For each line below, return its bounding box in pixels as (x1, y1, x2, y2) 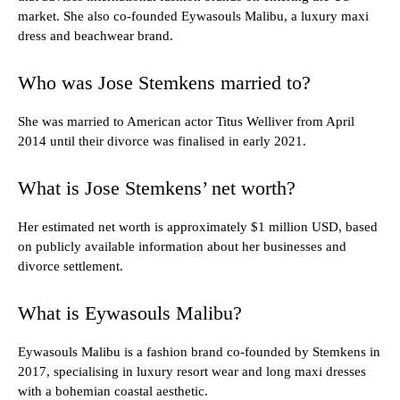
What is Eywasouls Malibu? (18, 302, 242, 325)
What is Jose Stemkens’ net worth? (18, 177, 296, 200)
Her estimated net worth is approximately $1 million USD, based (18, 220, 378, 235)
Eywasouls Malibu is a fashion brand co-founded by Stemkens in (18, 345, 380, 360)
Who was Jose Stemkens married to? (18, 71, 311, 95)
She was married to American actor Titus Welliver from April (18, 114, 354, 129)
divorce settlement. (18, 259, 123, 274)
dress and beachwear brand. (18, 29, 173, 44)
